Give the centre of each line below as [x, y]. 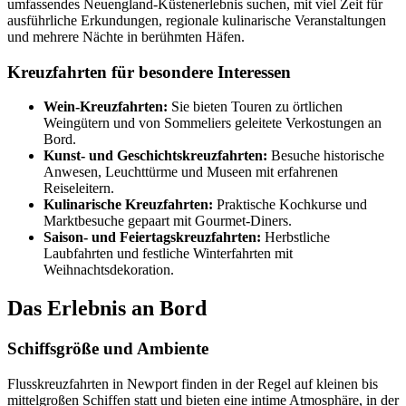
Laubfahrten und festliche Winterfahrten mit [168, 254]
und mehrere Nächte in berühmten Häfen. [126, 37]
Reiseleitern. [79, 188]
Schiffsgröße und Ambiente [108, 349]
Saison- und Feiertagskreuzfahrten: [152, 237]
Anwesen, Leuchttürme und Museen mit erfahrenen [191, 172]
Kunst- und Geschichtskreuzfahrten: [155, 156]
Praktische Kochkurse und [290, 205]
